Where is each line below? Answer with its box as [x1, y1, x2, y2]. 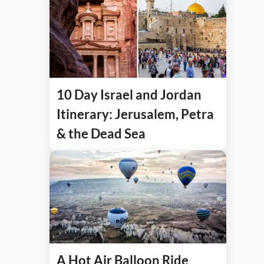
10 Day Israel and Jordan [57, 86, 202, 103]
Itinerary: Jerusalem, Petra [57, 105, 214, 122]
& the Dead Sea [57, 125, 146, 141]
